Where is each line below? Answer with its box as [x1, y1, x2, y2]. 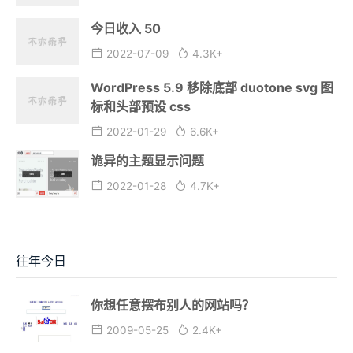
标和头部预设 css [91, 98, 191, 114]
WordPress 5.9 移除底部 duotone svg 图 [91, 79, 333, 95]
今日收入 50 [91, 20, 161, 36]
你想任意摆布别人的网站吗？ [91, 297, 255, 314]
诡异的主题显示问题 [91, 152, 204, 169]
